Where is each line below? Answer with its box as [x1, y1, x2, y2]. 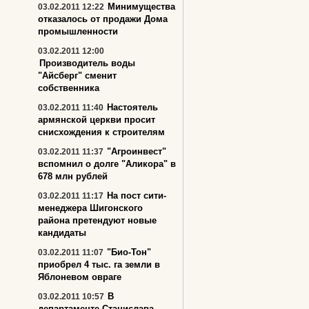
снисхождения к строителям [38, 127, 165, 137]
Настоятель [107, 102, 158, 112]
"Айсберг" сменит [38, 70, 117, 81]
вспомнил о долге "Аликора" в [38, 159, 176, 169]
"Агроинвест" [107, 146, 166, 157]
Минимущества [108, 1, 175, 12]
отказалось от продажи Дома [38, 14, 168, 24]
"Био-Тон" [107, 247, 151, 257]
